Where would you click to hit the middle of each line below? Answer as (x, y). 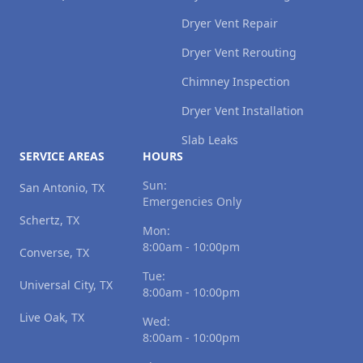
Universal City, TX (66, 285)
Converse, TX (54, 253)
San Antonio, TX (62, 188)
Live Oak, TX (52, 318)
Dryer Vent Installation (243, 111)
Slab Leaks (210, 140)
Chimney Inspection (236, 82)
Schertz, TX (49, 220)
